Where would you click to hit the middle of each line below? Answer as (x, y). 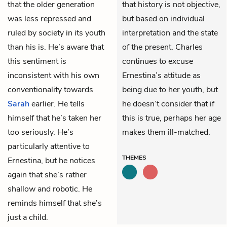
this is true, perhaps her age (172, 118)
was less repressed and (49, 18)
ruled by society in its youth (56, 33)
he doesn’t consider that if (168, 104)
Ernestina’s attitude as (161, 75)
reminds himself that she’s (55, 203)
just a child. (28, 217)
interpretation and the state (170, 33)
